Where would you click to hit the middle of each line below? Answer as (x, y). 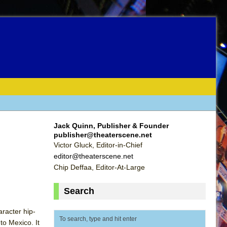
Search (79, 191)
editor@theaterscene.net (93, 156)
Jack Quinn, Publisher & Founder (111, 125)
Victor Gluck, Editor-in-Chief (98, 145)
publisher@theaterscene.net (103, 135)
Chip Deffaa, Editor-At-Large (99, 167)
